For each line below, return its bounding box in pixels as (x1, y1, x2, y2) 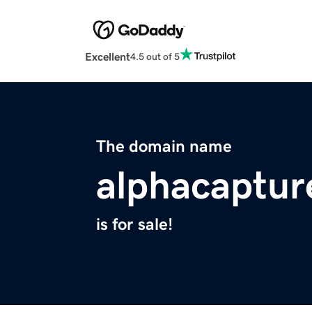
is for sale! (96, 216, 173, 233)
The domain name (96, 138, 232, 155)
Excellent (85, 51, 130, 63)
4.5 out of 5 (130, 51, 180, 61)
